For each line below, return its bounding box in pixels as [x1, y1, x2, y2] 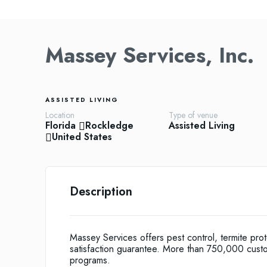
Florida [45, 119, 76, 133]
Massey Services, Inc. [45, 41, 254, 70]
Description [70, 183, 132, 201]
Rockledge [85, 119, 133, 133]
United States [52, 130, 112, 144]
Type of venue [168, 109, 218, 122]
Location [45, 109, 74, 122]
